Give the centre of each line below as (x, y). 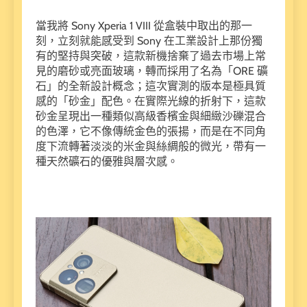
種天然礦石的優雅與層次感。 (107, 162)
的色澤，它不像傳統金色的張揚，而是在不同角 (151, 132)
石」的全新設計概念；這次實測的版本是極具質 (151, 86)
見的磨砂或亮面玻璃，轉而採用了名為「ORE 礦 (152, 71)
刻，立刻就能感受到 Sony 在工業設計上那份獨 (149, 41)
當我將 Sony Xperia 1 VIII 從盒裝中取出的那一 (144, 26)
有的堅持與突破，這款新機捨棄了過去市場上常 (151, 56)
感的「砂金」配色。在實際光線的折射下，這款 (151, 101)
